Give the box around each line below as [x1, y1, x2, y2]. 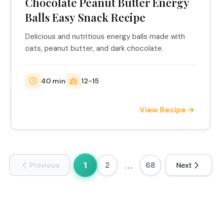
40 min [41, 76, 66, 85]
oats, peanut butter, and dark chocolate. [25, 43, 164, 53]
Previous [30, 161, 60, 169]
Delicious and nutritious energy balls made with [25, 32, 185, 41]
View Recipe [139, 105, 186, 115]
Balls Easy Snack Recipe [25, 10, 146, 25]
